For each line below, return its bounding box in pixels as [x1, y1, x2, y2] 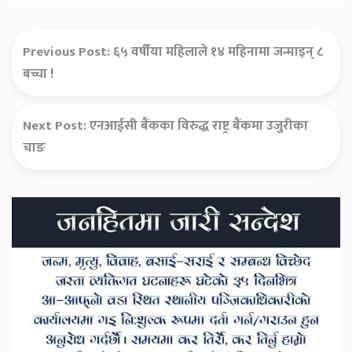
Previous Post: [23, 40, 113, 63]
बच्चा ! [23, 62, 54, 85]
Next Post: [23, 114, 90, 137]
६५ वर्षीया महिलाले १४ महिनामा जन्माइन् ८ [113, 40, 323, 63]
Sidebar [11, 207, 73, 239]
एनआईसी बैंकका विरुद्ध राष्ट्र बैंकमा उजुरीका [90, 114, 308, 137]
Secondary [11, 186, 97, 218]
